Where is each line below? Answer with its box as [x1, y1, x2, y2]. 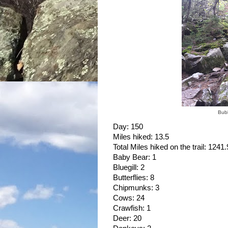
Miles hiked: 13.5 [113, 132, 169, 141]
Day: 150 [113, 122, 143, 131]
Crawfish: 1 [113, 204, 151, 212]
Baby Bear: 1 [113, 153, 156, 161]
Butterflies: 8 [113, 173, 154, 182]
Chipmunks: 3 [113, 183, 159, 192]
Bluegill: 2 [113, 163, 145, 172]
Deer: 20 [113, 214, 141, 222]
